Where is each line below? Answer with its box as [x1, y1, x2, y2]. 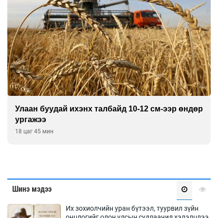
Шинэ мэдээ [12, 184, 52, 194]
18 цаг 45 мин [15, 128, 54, 135]
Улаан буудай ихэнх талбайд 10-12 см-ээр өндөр [15, 105, 203, 113]
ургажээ [15, 115, 46, 124]
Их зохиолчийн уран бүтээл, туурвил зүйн [66, 204, 199, 213]
